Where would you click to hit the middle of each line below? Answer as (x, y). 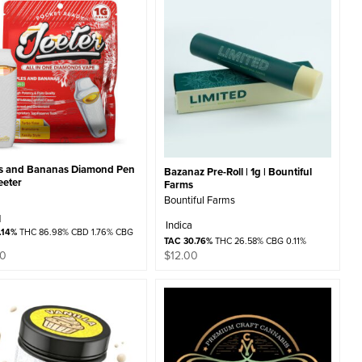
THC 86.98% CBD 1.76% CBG (76, 232)
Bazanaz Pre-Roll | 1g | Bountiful (238, 171)
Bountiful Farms (199, 200)
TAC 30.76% (188, 241)
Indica (179, 225)
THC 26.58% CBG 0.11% (259, 241)
